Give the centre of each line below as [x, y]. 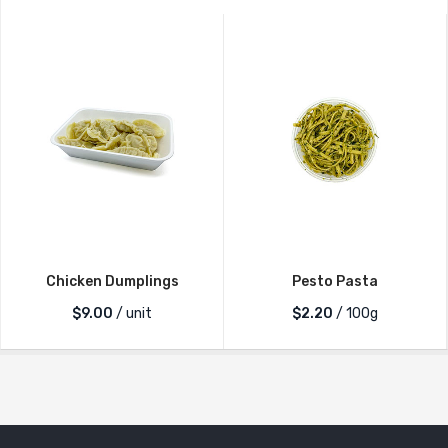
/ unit [132, 313]
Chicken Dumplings [112, 281]
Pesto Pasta [335, 281]
